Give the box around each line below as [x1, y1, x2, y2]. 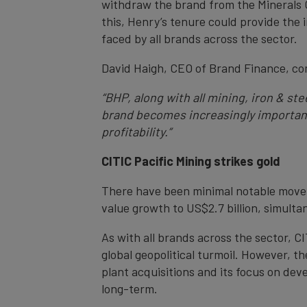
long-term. [101, 280, 158, 296]
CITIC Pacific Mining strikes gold [101, 153, 280, 169]
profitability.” [101, 123, 171, 139]
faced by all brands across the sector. [101, 30, 297, 46]
